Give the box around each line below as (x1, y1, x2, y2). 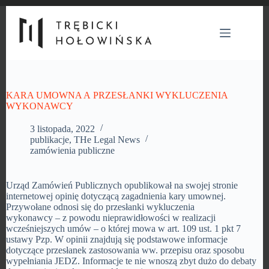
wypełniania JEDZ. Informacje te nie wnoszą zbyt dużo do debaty (6, 256, 256, 266)
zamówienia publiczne (30, 145, 115, 156)
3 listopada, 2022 (30, 124, 95, 134)
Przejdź (5, 5, 34, 16)
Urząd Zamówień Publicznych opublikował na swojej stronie (6, 180, 238, 190)
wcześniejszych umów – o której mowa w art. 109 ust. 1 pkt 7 (6, 223, 241, 234)
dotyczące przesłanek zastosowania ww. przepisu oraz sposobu (6, 245, 244, 255)
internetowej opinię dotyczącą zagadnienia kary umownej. (6, 191, 226, 201)
